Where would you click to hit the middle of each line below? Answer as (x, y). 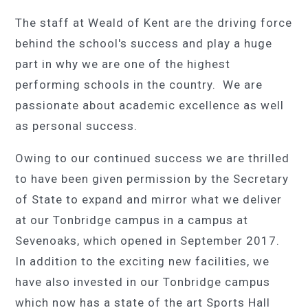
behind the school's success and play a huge (144, 43)
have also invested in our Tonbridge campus (143, 282)
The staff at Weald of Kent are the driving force (154, 23)
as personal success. (77, 126)
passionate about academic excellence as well (150, 105)
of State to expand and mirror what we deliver (149, 199)
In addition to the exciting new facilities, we (143, 261)
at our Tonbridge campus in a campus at (132, 220)
